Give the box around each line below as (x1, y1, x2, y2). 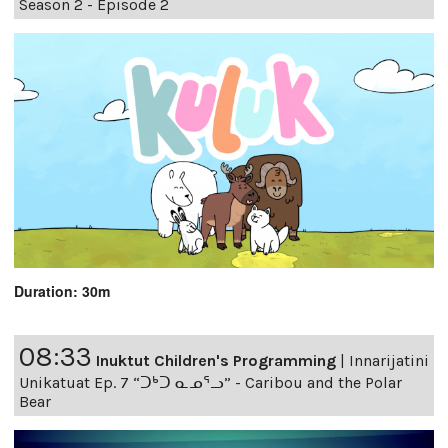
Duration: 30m (14, 280, 110, 301)
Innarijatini (349, 350, 429, 370)
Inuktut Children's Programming (96, 350, 336, 370)
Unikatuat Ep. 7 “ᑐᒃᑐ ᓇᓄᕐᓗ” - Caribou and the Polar (19, 372, 402, 392)
